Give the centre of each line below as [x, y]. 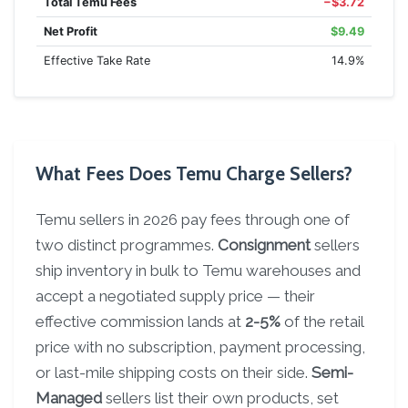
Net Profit [71, 31]
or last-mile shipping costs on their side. [173, 372]
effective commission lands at [140, 321]
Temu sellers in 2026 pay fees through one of [193, 219]
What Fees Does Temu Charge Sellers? [194, 173]
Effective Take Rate [97, 61]
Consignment [264, 245]
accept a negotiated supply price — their [175, 296]
